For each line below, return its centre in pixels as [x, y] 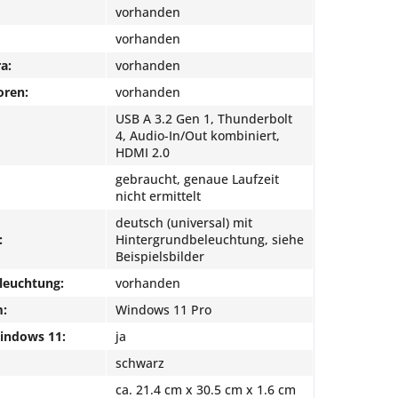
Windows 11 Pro [163, 310]
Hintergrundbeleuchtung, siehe [210, 239]
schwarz [140, 363]
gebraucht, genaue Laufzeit [197, 179]
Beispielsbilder [160, 256]
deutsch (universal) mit [184, 223]
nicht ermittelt [158, 196]
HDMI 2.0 [143, 152]
